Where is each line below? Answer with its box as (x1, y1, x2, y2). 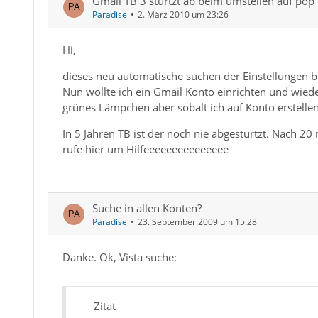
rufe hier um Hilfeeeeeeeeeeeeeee (62, 142, 229, 156)
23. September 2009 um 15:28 (137, 216, 257, 228)
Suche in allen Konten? (92, 201, 202, 215)
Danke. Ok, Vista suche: (62, 250, 177, 264)
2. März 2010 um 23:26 (137, 9, 229, 21)
